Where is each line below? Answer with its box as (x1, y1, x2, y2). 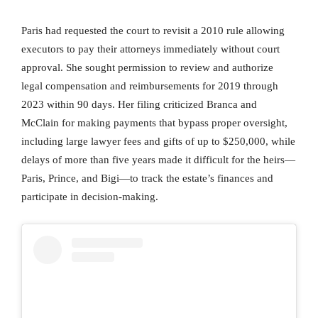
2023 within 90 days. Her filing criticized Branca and (21, 99, 257, 111)
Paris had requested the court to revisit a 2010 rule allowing (21, 25, 285, 37)
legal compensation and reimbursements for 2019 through (21, 80, 278, 92)
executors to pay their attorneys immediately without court (21, 43, 280, 55)
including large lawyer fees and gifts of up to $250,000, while (21, 136, 295, 148)
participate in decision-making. (21, 191, 158, 203)
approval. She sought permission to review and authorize (21, 62, 273, 74)
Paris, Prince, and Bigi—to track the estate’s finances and (21, 172, 273, 185)
